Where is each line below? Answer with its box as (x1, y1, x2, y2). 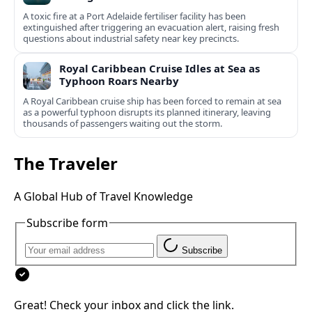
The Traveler (14, 152, 118, 175)
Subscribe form (26, 214, 108, 231)
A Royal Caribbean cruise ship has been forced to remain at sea (23, 95, 281, 108)
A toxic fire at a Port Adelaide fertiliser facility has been (23, 10, 246, 23)
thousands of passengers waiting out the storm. (23, 117, 222, 130)
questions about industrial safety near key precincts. (23, 32, 239, 45)
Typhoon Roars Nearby (59, 74, 179, 88)
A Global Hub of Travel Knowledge (14, 188, 193, 204)
